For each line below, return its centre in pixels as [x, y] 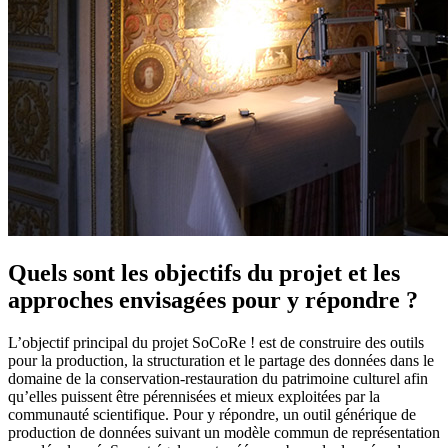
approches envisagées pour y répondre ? [213, 299]
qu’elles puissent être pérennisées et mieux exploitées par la [194, 396]
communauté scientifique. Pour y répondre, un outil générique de [212, 414]
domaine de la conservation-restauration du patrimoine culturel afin [218, 378]
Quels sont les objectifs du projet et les [204, 272]
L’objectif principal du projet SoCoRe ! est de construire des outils [216, 342]
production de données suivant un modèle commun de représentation [224, 432]
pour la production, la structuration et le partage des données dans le [221, 360]
